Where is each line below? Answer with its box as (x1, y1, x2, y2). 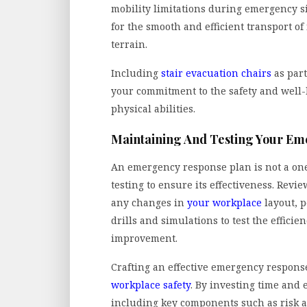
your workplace (187, 196, 262, 210)
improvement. (111, 232, 180, 245)
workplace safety (111, 278, 191, 292)
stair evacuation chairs (161, 66, 271, 79)
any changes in (111, 196, 187, 210)
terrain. (111, 37, 150, 51)
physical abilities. (111, 101, 195, 115)
